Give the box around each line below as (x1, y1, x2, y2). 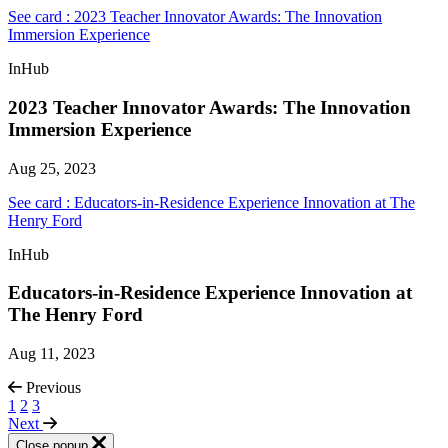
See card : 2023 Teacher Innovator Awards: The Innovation (8, 8, 382, 26)
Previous (26, 379, 81, 397)
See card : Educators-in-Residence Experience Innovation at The (8, 193, 415, 211)
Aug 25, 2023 (8, 159, 96, 177)
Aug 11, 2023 (8, 345, 95, 363)
